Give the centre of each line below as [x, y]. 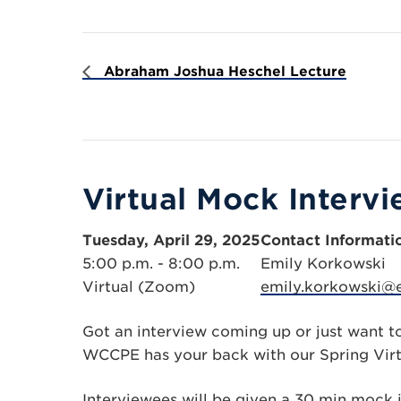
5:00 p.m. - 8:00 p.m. [161, 263]
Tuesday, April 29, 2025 [171, 240]
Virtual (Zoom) [139, 286]
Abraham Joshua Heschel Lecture [223, 71]
